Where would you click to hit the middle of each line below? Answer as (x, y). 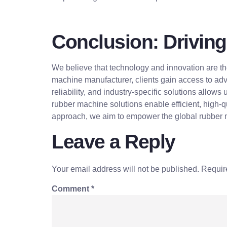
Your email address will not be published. (125, 169)
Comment (71, 188)
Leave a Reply (113, 141)
